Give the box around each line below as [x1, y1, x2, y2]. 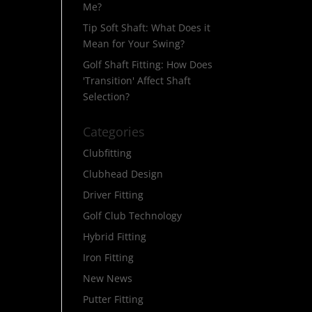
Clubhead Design [83, 167, 164, 180]
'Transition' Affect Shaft [83, 74, 192, 87]
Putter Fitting [83, 292, 144, 306]
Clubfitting [83, 146, 132, 159]
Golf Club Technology [83, 209, 182, 222]
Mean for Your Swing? [83, 37, 185, 50]
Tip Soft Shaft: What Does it [83, 21, 211, 34]
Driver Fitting [83, 188, 144, 201]
